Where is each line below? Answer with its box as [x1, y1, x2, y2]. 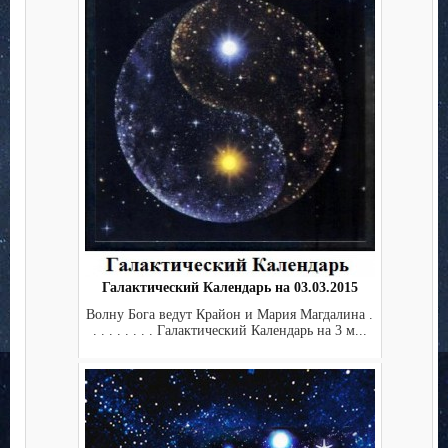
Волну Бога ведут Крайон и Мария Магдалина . [86, 306, 373, 322]
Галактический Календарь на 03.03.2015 [101, 280, 358, 296]
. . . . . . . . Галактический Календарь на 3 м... [92, 322, 367, 338]
